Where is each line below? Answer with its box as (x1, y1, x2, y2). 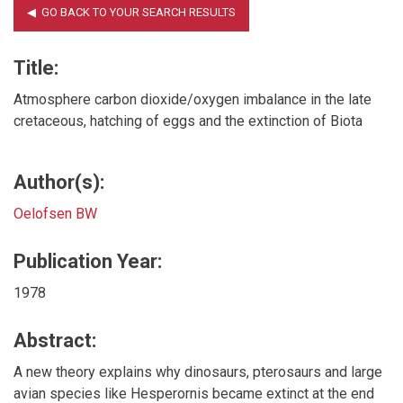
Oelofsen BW (13, 204, 97, 222)
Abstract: (13, 328, 96, 352)
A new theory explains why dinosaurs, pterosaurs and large (13, 363, 382, 381)
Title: (13, 56, 58, 79)
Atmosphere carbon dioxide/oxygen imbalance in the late (13, 90, 372, 108)
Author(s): (13, 170, 104, 193)
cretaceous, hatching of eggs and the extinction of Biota (13, 112, 363, 130)
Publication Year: (13, 249, 162, 273)
